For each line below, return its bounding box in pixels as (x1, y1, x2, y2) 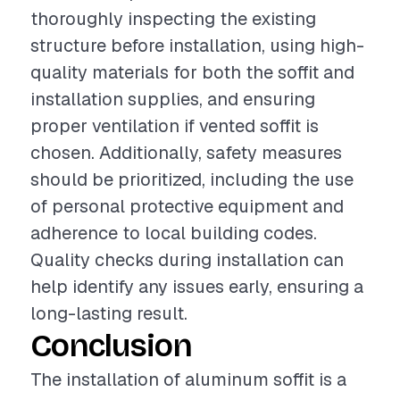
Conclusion (30, 327, 192, 365)
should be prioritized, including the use (30, 168, 354, 191)
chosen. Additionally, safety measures (30, 141, 342, 164)
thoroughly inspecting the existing (30, 7, 316, 30)
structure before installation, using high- (30, 34, 364, 57)
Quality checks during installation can (30, 248, 344, 271)
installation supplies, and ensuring (30, 87, 315, 111)
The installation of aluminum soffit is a (30, 368, 346, 391)
